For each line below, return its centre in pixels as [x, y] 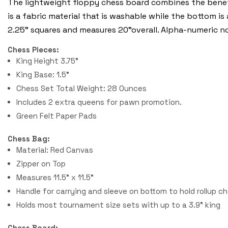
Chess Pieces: [33, 50]
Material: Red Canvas [55, 150]
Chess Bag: [29, 139]
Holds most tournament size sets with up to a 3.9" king [119, 205]
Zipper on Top [41, 164]
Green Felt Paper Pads [57, 116]
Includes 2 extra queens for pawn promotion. [99, 102]
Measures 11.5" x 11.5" [55, 178]
